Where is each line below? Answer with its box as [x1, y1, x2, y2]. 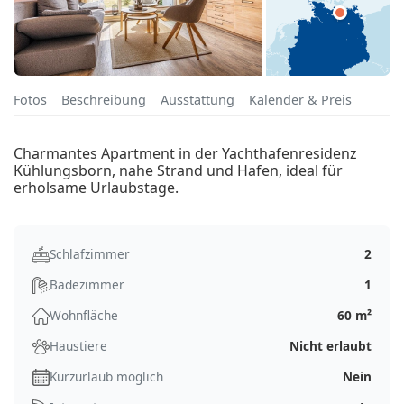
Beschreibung [61, 91, 146, 109]
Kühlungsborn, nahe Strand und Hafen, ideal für [14, 161, 343, 181]
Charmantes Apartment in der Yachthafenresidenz [14, 143, 357, 164]
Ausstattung [161, 91, 234, 109]
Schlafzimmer [50, 245, 130, 263]
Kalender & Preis [249, 91, 352, 109]
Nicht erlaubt [289, 337, 372, 355]
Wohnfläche [50, 307, 118, 325]
